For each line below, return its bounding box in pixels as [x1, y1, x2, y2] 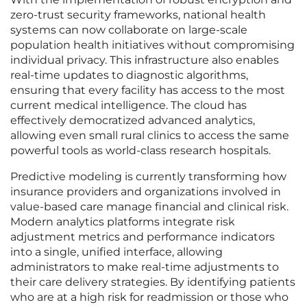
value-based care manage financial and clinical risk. [10, 200, 288, 214]
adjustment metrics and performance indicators [10, 230, 275, 244]
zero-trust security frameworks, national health [10, 8, 266, 22]
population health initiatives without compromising [10, 38, 295, 52]
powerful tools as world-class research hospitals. [10, 144, 271, 158]
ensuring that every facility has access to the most [10, 84, 285, 97]
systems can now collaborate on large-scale [10, 23, 247, 37]
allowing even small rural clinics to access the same [10, 129, 289, 143]
